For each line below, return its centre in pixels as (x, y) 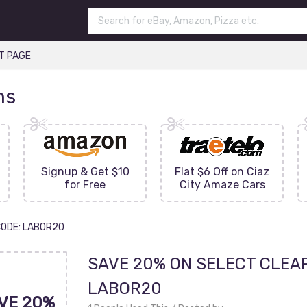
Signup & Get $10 (85, 172)
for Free (85, 185)
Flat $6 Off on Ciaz (222, 172)
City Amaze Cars (222, 185)
